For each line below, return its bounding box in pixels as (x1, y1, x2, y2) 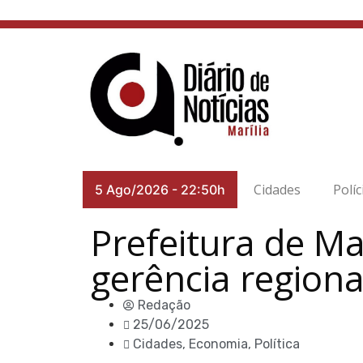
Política (254, 336, 300, 352)
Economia (189, 336, 248, 352)
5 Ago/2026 (95, 181, 169, 198)
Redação (138, 297, 190, 313)
